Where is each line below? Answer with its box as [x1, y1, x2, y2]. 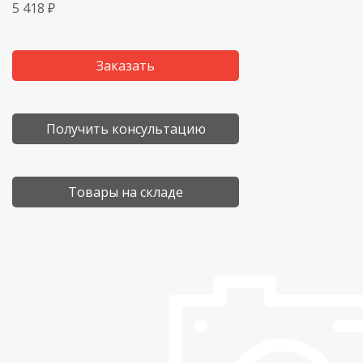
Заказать [96, 57, 155, 75]
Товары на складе [68, 183, 183, 201]
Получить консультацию [45, 120, 206, 138]
